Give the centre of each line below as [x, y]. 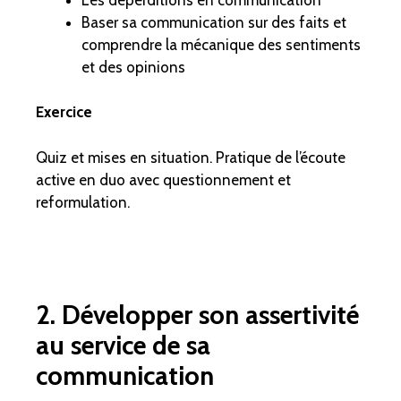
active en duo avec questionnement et [163, 179]
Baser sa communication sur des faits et [214, 22]
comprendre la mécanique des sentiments [221, 44]
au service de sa [123, 345]
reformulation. [83, 202]
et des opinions [133, 67]
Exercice [64, 112]
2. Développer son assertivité [197, 314]
